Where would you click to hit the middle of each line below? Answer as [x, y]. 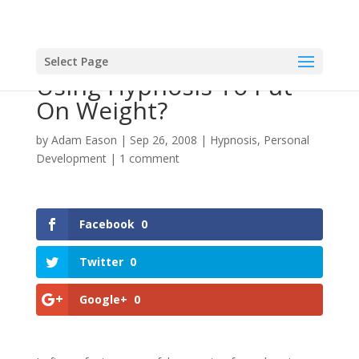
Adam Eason [84, 140]
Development [71, 158]
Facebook [107, 224]
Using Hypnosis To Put [164, 86]
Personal [286, 140]
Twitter [101, 262]
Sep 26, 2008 [163, 140]
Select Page [76, 61]
